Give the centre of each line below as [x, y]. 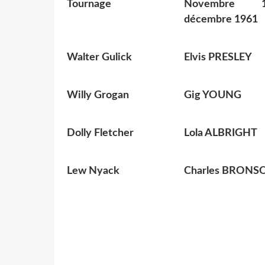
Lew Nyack [93, 171]
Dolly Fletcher [100, 133]
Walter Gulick [99, 58]
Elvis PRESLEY [218, 58]
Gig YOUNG [213, 96]
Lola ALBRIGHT [221, 133]
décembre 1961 [221, 20]
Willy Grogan [98, 96]
